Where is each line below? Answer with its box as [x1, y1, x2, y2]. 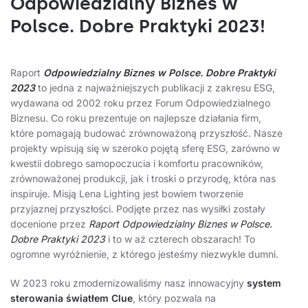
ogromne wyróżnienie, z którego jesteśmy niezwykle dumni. [10, 248, 278, 261]
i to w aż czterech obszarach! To [105, 233, 255, 245]
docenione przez [10, 218, 89, 230]
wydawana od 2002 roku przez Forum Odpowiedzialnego [10, 97, 270, 109]
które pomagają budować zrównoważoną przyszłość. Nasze [10, 127, 283, 140]
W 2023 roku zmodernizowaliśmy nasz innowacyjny [10, 277, 247, 289]
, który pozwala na [133, 292, 216, 305]
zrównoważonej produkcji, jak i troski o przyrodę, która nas [10, 173, 276, 185]
